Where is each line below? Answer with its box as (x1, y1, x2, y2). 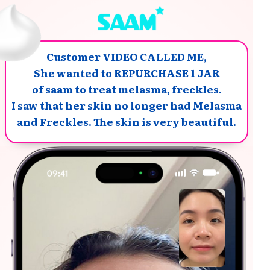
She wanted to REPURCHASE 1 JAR (33, 65, 220, 81)
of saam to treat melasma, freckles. (31, 81, 222, 97)
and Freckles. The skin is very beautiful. (17, 114, 236, 130)
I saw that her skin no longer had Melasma (11, 98, 242, 113)
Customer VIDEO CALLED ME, (46, 49, 207, 64)
